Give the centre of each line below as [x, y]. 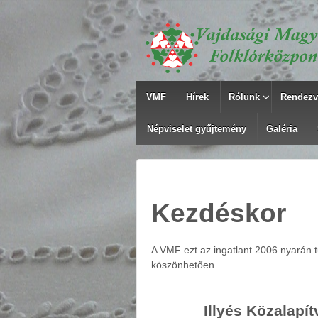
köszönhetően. [184, 264]
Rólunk [245, 97]
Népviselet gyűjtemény [196, 129]
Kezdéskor [219, 214]
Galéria [282, 129]
